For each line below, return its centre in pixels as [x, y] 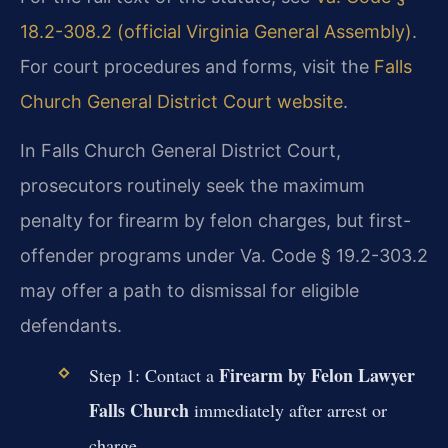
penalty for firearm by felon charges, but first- [215, 221]
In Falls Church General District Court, [180, 151]
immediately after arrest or [287, 409]
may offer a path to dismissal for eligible [189, 291]
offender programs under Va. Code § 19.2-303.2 [224, 256]
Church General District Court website [181, 101]
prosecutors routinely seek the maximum [192, 186]
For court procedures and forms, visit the [197, 66]
